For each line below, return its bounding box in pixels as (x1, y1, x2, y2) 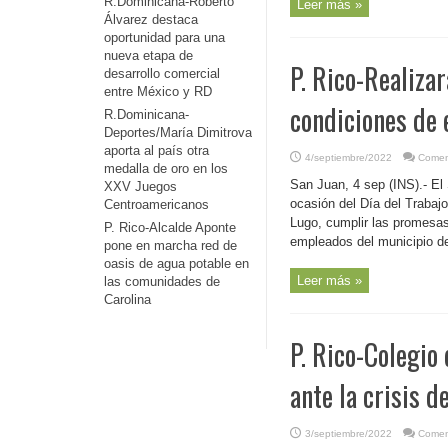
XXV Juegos (104, 179, 177, 194)
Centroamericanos (104, 197, 209, 212)
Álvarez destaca (104, 12, 198, 27)
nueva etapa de (104, 48, 193, 63)
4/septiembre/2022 (305, 152, 392, 163)
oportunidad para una (104, 30, 225, 45)
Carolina (104, 292, 151, 307)
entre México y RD (104, 84, 212, 99)
